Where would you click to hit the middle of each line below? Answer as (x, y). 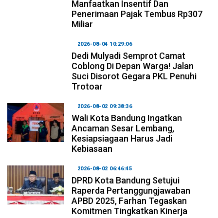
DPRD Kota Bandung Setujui (126, 180)
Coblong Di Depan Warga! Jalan (133, 66)
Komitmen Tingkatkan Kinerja (130, 211)
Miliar (82, 24)
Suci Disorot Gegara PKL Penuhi (134, 76)
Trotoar (87, 86)
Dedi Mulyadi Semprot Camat (129, 55)
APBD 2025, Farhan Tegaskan (129, 200)
